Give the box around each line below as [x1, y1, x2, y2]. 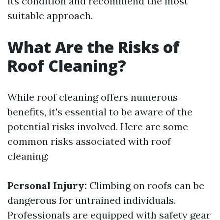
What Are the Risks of [7, 36, 180, 57]
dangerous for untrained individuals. [7, 194, 176, 206]
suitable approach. [7, 9, 93, 22]
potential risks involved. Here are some [7, 120, 188, 133]
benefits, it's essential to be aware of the [7, 106, 192, 118]
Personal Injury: [7, 179, 87, 192]
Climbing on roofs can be [87, 179, 204, 192]
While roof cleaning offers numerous [7, 91, 178, 103]
